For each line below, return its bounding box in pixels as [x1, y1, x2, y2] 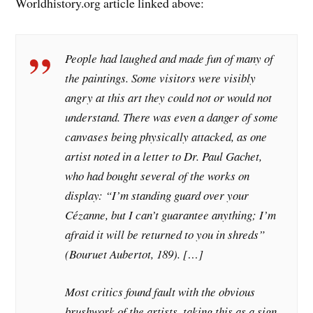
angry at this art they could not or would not [65, 89, 272, 106]
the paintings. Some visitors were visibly [65, 70, 256, 87]
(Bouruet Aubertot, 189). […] [65, 246, 204, 263]
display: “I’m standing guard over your [65, 187, 249, 204]
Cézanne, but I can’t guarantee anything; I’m [65, 207, 277, 224]
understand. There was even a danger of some [65, 109, 279, 126]
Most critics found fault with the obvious [65, 283, 256, 300]
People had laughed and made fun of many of [65, 50, 274, 67]
